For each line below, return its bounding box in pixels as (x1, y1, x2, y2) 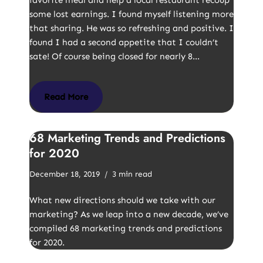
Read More (44, 92, 88, 102)
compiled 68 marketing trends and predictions (29, 223, 222, 234)
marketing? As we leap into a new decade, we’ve (29, 209, 228, 220)
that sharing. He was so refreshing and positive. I (29, 23, 234, 33)
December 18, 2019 (29, 169, 100, 179)
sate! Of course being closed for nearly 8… (29, 51, 202, 62)
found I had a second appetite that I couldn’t (29, 37, 218, 48)
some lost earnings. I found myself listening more (29, 9, 234, 19)
